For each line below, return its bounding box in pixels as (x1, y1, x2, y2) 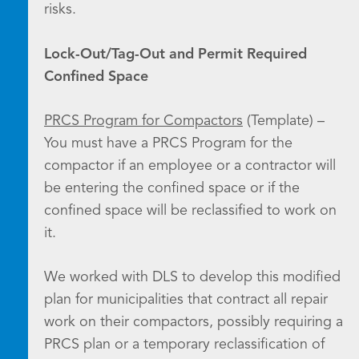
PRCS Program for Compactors (44, 114, 243, 128)
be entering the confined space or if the (44, 181, 300, 196)
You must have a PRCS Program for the (44, 136, 292, 151)
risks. (44, 2, 76, 17)
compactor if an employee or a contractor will (44, 159, 336, 173)
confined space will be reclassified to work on (44, 204, 337, 218)
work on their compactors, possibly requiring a (44, 315, 343, 329)
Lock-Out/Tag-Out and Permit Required (44, 47, 307, 62)
